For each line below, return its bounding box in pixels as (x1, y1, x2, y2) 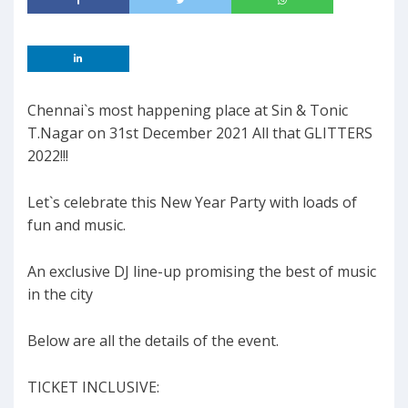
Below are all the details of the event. (27, 331, 279, 352)
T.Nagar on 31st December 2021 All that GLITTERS (27, 123, 372, 144)
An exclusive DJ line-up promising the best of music (27, 261, 376, 282)
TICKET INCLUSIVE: (27, 377, 159, 398)
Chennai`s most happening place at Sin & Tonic (27, 100, 348, 121)
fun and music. (27, 215, 126, 236)
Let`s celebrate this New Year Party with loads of (27, 192, 357, 213)
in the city (27, 284, 93, 305)
